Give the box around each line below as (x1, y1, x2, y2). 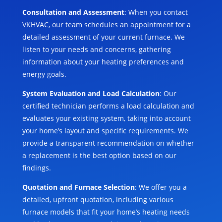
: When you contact (124, 7, 188, 17)
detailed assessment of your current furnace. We (22, 32, 185, 42)
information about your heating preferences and (22, 57, 184, 67)
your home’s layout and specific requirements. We (22, 126, 188, 136)
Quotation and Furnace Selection (22, 182, 135, 192)
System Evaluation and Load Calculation (22, 89, 160, 99)
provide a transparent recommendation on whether (22, 138, 194, 148)
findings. (22, 163, 51, 173)
